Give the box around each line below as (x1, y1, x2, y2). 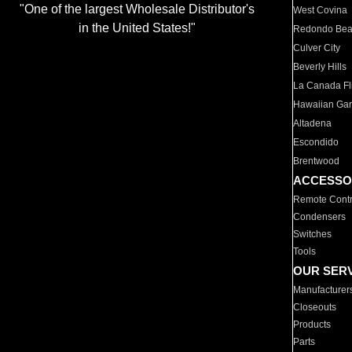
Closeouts (293, 302, 337, 313)
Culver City (293, 42, 341, 53)
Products (293, 319, 332, 330)
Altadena (293, 118, 332, 129)
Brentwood (293, 156, 340, 167)
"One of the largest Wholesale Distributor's (19, 2, 255, 16)
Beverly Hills (293, 61, 347, 72)
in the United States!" (78, 21, 196, 35)
